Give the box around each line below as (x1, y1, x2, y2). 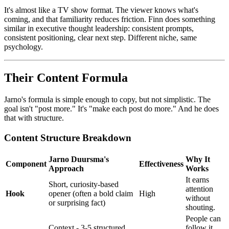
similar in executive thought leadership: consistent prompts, (4, 24, 194, 33)
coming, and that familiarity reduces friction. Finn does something (4, 15, 215, 24)
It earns (186, 175, 209, 184)
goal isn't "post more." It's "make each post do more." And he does (4, 104, 219, 113)
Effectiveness (139, 159, 184, 168)
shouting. (186, 202, 215, 212)
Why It (186, 154, 210, 164)
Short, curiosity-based (49, 179, 119, 189)
